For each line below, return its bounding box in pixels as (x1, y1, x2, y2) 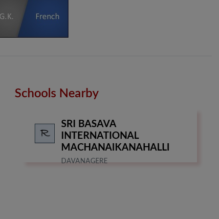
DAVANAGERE (61, 158, 108, 165)
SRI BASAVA (61, 119, 116, 130)
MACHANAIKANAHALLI (61, 143, 170, 153)
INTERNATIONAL (61, 131, 138, 141)
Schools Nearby (15, 88, 99, 100)
